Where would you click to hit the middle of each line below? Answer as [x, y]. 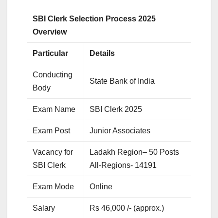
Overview [50, 32]
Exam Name [55, 109]
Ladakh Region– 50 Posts [135, 152]
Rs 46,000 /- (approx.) [127, 208]
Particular [52, 53]
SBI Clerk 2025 [116, 109]
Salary [45, 208]
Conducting [53, 74]
